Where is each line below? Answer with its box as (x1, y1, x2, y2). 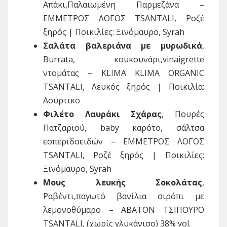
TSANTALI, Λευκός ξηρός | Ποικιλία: (43, 81, 204, 92)
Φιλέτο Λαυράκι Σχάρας (43, 108, 162, 120)
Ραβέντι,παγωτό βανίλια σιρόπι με (43, 190, 204, 202)
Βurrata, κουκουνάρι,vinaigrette (43, 53, 204, 65)
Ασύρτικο (43, 94, 80, 106)
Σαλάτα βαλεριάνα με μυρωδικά (43, 40, 202, 51)
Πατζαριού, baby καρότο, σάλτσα (43, 122, 204, 133)
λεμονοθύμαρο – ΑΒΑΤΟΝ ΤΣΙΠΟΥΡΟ (43, 204, 204, 215)
